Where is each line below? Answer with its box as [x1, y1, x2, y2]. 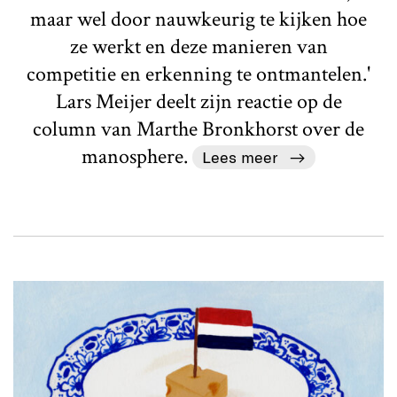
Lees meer [202, 146, 278, 167]
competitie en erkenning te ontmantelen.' [27, 59, 370, 88]
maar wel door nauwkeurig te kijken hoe [30, 4, 367, 33]
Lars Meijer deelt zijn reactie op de [55, 87, 342, 115]
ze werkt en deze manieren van [69, 32, 328, 60]
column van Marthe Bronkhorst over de [33, 114, 364, 143]
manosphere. [82, 142, 193, 170]
